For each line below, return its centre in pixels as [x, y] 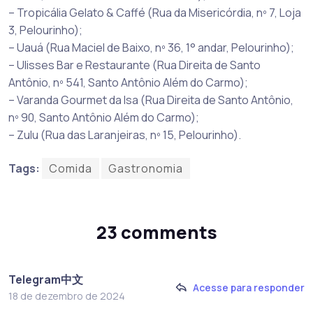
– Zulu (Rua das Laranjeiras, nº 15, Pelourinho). [125, 134]
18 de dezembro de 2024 [67, 296]
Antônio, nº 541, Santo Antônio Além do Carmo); [128, 82]
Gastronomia [146, 168]
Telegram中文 [46, 279]
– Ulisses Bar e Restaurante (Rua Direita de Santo [134, 65]
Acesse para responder [249, 288]
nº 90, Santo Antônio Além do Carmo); [104, 117]
